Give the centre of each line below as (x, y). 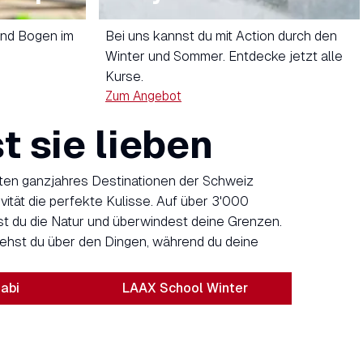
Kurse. (124, 77)
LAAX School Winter (185, 288)
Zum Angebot (143, 96)
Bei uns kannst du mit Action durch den (221, 36)
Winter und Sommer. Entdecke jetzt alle (224, 57)
